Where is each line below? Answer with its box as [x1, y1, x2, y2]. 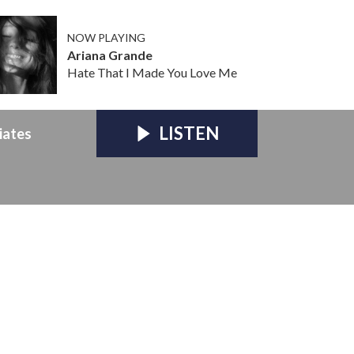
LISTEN [158, 122, 219, 144]
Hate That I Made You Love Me [66, 64, 237, 80]
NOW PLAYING [66, 30, 145, 44]
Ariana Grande [66, 47, 153, 62]
